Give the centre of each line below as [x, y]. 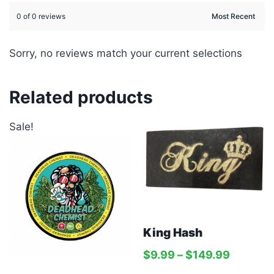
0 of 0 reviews [41, 16]
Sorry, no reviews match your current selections [126, 53]
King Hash [173, 233]
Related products [81, 97]
